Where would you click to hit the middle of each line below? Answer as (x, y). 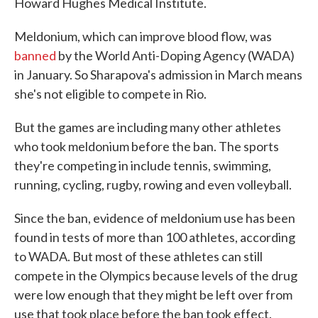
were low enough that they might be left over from (153, 294)
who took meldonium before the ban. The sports (147, 146)
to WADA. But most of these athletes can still (138, 256)
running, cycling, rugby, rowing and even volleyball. (153, 184)
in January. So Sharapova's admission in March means (158, 74)
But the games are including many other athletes (148, 127)
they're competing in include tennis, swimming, (143, 165)
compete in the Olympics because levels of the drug (156, 275)
